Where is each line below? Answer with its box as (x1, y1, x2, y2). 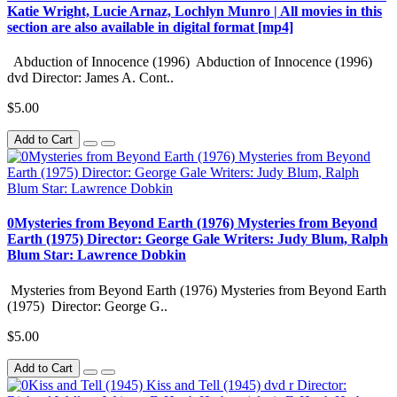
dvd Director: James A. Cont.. (7, 70, 174, 86)
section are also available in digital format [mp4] (7, 19, 293, 35)
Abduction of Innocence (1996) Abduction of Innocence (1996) (7, 54, 372, 70)
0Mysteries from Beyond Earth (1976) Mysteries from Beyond (7, 215, 378, 231)
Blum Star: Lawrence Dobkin (7, 247, 186, 263)
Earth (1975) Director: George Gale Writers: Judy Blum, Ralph (7, 231, 388, 247)
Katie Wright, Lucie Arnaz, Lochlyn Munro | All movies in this (7, 3, 382, 19)
